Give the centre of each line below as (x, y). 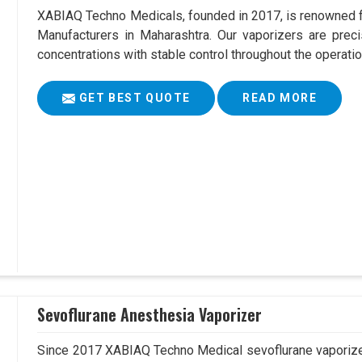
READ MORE (280, 98)
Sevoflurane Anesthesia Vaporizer (150, 314)
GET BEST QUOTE (133, 98)
